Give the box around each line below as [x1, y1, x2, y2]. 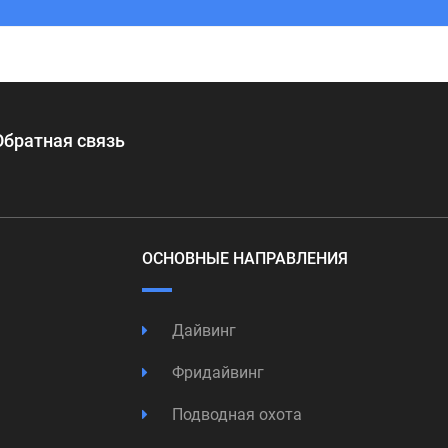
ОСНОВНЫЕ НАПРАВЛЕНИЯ [141, 249, 348, 268]
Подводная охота [167, 405, 302, 424]
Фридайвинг [167, 363, 264, 382]
